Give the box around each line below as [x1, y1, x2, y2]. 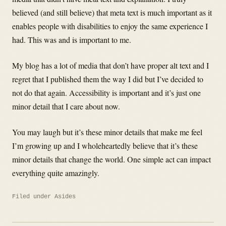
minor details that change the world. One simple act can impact [12, 154, 211, 165]
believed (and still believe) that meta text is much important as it [12, 7, 212, 18]
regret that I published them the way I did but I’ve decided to [12, 74, 203, 85]
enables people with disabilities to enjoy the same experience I [12, 21, 208, 32]
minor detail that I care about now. [12, 101, 120, 112]
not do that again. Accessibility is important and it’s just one [12, 87, 201, 98]
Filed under [12, 193, 54, 201]
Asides [54, 193, 76, 201]
